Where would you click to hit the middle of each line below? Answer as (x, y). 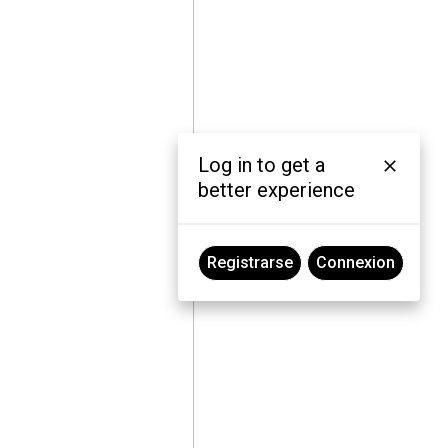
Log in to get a (262, 165)
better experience (277, 190)
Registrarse (250, 262)
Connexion (356, 262)
